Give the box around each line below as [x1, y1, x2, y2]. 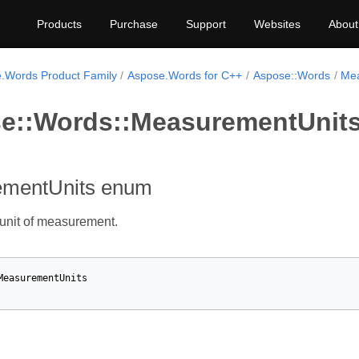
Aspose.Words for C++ [127, 69, 243, 82]
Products [37, 18, 82, 30]
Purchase [110, 18, 158, 30]
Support [186, 18, 226, 30]
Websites [254, 18, 301, 30]
